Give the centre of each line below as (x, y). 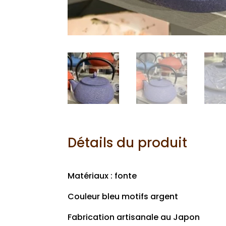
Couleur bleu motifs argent (123, 196)
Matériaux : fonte (102, 176)
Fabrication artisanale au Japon (134, 217)
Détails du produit (128, 143)
